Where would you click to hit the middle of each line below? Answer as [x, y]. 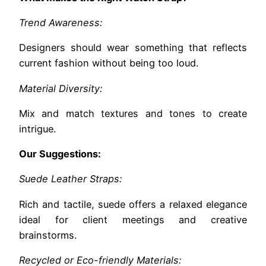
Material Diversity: [61, 88]
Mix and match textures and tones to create [133, 113]
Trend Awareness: [61, 23]
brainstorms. [48, 235]
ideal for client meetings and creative [133, 219]
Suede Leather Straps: [70, 179]
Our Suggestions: [60, 154]
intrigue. [37, 129]
